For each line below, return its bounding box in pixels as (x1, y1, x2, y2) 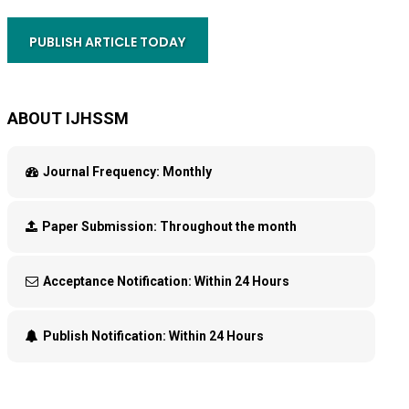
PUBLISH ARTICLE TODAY (29, 33, 186, 51)
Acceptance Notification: (42, 274, 194, 288)
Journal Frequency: (42, 164, 160, 179)
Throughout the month (156, 219, 297, 234)
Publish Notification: (42, 329, 169, 343)
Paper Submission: (41, 219, 157, 234)
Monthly (159, 164, 212, 179)
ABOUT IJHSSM (6, 109, 129, 128)
